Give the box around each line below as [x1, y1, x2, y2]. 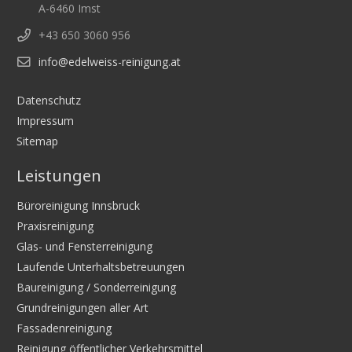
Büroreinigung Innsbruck [16, 198, 140, 214]
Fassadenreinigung [16, 321, 112, 336]
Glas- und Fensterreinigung [16, 239, 152, 255]
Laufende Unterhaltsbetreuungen [16, 259, 185, 275]
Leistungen [16, 165, 101, 187]
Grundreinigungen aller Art [16, 300, 148, 316]
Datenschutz [16, 93, 81, 108]
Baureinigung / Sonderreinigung [16, 280, 176, 295]
